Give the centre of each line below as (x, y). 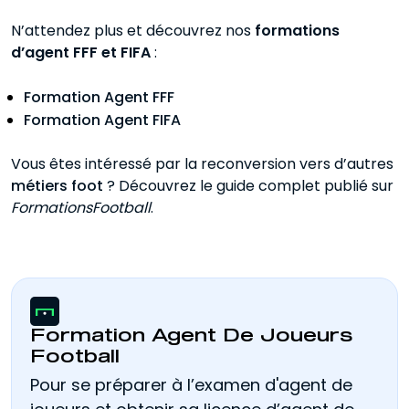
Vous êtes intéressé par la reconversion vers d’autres (202, 164)
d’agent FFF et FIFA (81, 53)
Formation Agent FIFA (102, 121)
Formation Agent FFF (99, 98)
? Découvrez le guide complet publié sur (248, 186)
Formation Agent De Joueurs (192, 336)
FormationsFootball (81, 208)
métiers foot (57, 186)
